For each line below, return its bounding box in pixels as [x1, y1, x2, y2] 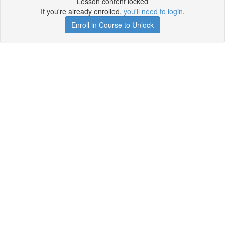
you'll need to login [123, 6, 183, 16]
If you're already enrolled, [40, 6, 124, 16]
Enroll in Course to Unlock [71, 20, 154, 30]
